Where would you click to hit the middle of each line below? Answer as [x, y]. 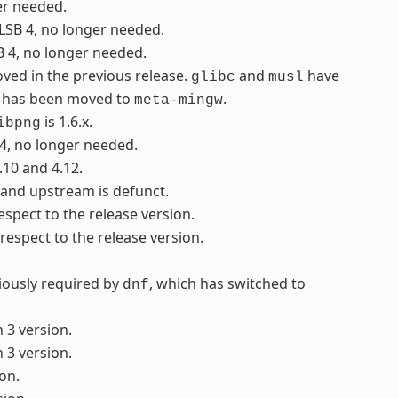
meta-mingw [178, 101]
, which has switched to [227, 284]
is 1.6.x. [66, 122]
